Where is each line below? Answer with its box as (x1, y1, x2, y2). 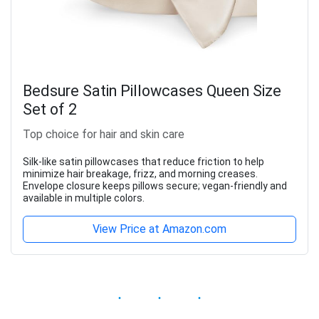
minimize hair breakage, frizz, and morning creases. (23, 167, 258, 179)
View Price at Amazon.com (93, 221, 226, 236)
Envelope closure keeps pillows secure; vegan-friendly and (23, 179, 287, 192)
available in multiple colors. (23, 192, 145, 204)
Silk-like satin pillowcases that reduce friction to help (23, 155, 264, 167)
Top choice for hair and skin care (23, 127, 184, 141)
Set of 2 (23, 100, 77, 118)
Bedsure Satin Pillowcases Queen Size (23, 81, 281, 100)
